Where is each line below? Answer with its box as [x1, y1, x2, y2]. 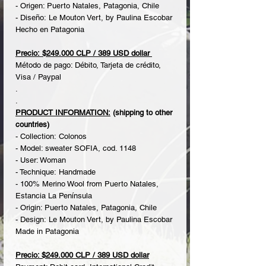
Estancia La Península [15, 191, 92, 201]
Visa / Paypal [15, 72, 61, 82]
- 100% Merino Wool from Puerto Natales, [15, 179, 159, 189]
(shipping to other [110, 108, 172, 118]
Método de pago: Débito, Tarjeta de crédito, [15, 61, 161, 70]
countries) [15, 120, 49, 129]
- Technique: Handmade [15, 167, 96, 177]
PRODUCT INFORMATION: [15, 108, 110, 118]
